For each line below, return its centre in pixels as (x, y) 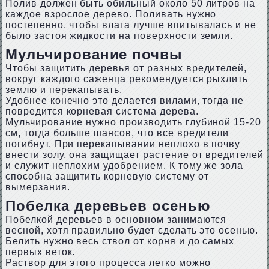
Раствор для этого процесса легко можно (108, 263)
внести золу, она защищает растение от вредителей (134, 155)
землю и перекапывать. (64, 90)
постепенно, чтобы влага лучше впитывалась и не (131, 25)
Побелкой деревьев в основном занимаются (116, 219)
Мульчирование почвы (94, 54)
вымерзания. (38, 187)
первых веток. (40, 252)
